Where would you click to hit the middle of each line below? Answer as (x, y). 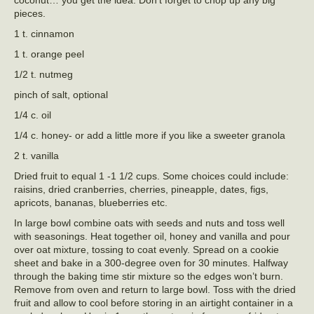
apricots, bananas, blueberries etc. (91, 202)
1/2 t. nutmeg (43, 74)
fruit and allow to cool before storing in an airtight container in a (153, 302)
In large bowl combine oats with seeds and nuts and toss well (149, 223)
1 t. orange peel (49, 54)
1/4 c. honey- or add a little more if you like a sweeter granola (150, 135)
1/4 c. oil (33, 115)
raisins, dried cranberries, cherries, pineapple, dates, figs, (141, 189)
